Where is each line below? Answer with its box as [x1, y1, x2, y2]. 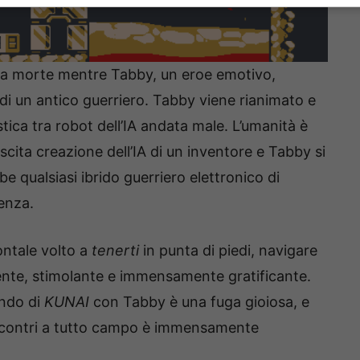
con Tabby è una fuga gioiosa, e [89, 293, 309, 311]
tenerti [92, 242, 143, 260]
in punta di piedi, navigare [143, 242, 317, 260]
